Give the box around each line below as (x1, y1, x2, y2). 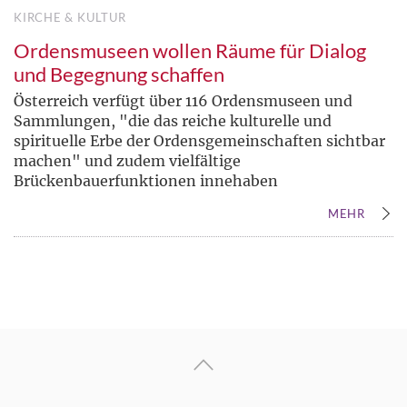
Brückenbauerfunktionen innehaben (14, 171, 278, 190)
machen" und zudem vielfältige (14, 151, 241, 170)
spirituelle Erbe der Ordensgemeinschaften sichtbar (14, 131, 385, 150)
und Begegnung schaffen (14, 61, 224, 86)
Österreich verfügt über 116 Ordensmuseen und (14, 91, 352, 110)
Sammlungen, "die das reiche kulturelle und (14, 111, 332, 130)
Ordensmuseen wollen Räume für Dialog (14, 37, 366, 63)
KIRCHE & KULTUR (14, 9, 126, 25)
